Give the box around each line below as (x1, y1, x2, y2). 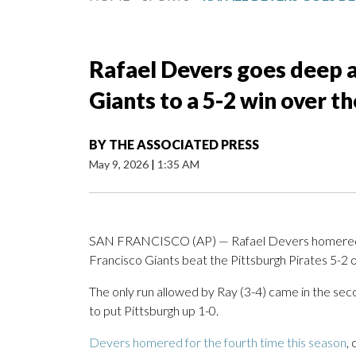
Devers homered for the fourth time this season (89, 335, 346, 350)
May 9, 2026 (89, 157, 151, 172)
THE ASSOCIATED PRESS (109, 137, 259, 153)
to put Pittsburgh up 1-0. (89, 303, 219, 319)
